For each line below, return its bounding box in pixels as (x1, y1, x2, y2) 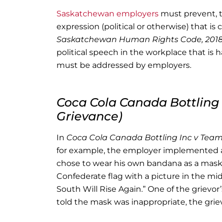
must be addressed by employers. (56, 60, 191, 70)
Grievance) (56, 109, 122, 123)
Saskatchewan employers (56, 9, 159, 18)
